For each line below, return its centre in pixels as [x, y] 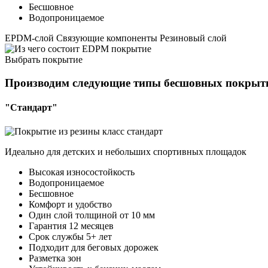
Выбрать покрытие [44, 60]
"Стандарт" [31, 108]
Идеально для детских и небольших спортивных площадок [126, 151]
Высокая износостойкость [82, 172]
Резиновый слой [193, 38]
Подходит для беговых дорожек [94, 247]
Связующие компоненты [107, 38]
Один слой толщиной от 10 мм [92, 215]
